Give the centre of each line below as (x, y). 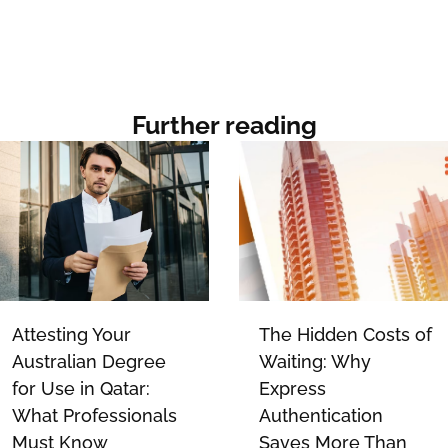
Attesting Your (71, 335)
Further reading (224, 125)
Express (292, 389)
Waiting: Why (315, 362)
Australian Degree (88, 362)
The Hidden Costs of (345, 335)
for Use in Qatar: (80, 389)
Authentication (321, 416)
